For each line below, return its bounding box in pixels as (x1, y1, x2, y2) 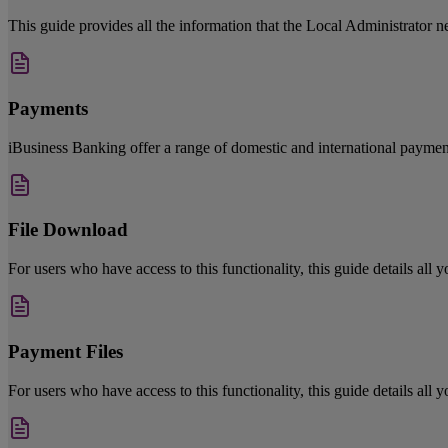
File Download (8, 219, 128, 241)
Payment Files (8, 340, 123, 362)
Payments (8, 97, 88, 119)
